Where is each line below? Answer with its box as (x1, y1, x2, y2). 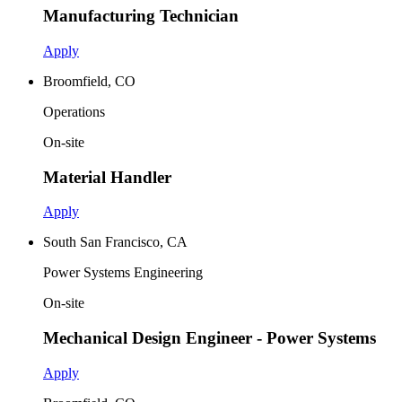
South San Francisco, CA (43, 234, 188, 250)
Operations (43, 103, 105, 119)
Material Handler (43, 167, 171, 187)
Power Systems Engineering (43, 265, 203, 281)
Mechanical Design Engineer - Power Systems (43, 328, 376, 348)
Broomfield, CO (43, 73, 135, 89)
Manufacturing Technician (43, 6, 239, 26)
